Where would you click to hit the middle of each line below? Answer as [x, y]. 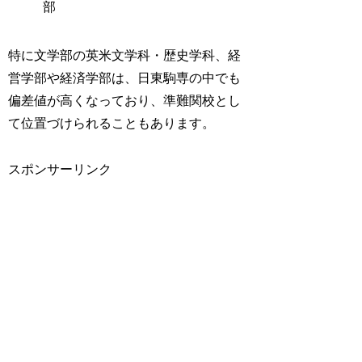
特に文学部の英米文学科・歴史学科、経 [125, 55]
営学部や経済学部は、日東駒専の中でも [125, 78]
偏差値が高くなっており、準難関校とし [125, 101]
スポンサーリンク [60, 169]
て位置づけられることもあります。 [112, 123]
